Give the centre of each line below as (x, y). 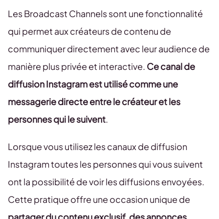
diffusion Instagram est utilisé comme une (93, 84)
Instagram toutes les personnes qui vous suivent (105, 164)
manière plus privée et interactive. (77, 66)
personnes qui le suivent (57, 119)
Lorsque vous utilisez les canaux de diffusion (98, 146)
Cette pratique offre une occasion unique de (99, 199)
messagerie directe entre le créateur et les (94, 101)
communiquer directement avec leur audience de (109, 49)
